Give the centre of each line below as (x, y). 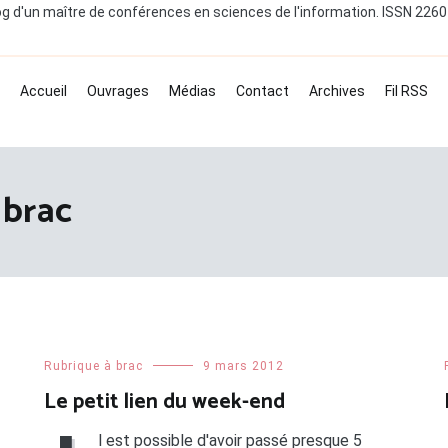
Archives (337, 91)
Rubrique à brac (93, 366)
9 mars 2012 (243, 366)
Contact (262, 91)
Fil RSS (406, 91)
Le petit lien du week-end (164, 402)
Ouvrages (118, 91)
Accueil (43, 91)
